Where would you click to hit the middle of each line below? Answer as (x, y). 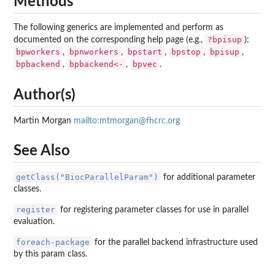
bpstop (186, 52)
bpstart (145, 52)
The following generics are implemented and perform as (118, 28)
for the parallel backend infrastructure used (175, 243)
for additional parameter (208, 178)
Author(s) (45, 95)
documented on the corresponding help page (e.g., (109, 40)
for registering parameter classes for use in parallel (153, 210)
